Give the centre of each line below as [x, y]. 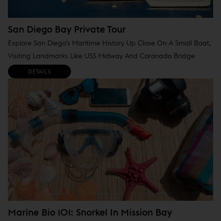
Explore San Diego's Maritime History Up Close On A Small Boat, [110, 43]
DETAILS [40, 72]
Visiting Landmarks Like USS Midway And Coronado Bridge [101, 56]
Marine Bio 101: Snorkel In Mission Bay [90, 212]
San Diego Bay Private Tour [67, 29]
